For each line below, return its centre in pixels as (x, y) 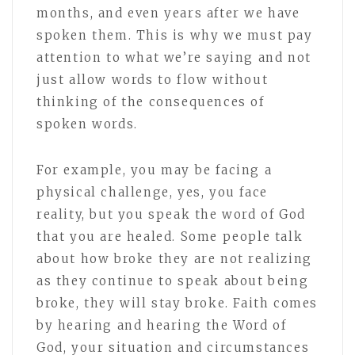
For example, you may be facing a (155, 170)
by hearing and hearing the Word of (162, 325)
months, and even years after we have (168, 13)
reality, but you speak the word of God (171, 214)
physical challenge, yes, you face (152, 192)
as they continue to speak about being (173, 281)
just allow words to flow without (153, 79)
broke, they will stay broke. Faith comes (177, 303)
